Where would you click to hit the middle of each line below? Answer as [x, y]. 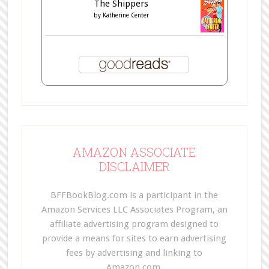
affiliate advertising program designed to [134, 224]
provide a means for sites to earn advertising [134, 238]
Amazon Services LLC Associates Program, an [134, 209]
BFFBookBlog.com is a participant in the [134, 195]
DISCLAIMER [134, 166]
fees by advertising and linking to [134, 252]
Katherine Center [126, 15]
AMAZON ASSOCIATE [134, 152]
